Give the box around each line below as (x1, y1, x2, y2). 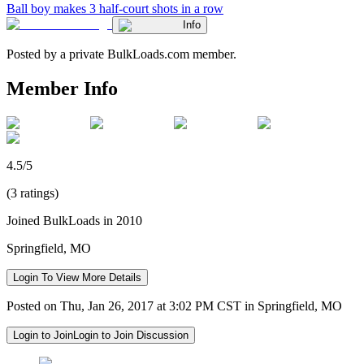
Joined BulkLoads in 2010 (6, 213, 142, 227)
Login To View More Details (13, 271, 141, 284)
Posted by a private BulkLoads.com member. (6, 46, 236, 61)
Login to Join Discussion (73, 328, 188, 341)
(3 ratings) (6, 185, 58, 200)
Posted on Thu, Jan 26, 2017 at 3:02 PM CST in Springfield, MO (6, 298, 342, 313)
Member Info (6, 77, 118, 99)
